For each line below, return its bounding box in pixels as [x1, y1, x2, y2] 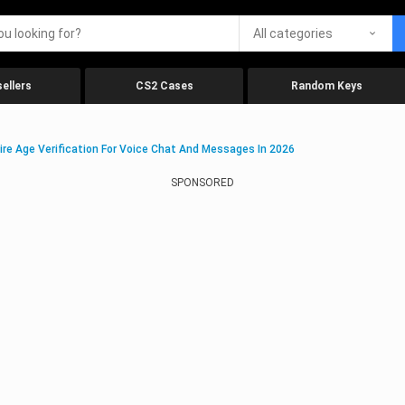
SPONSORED [171, 176, 234, 189]
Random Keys [291, 80, 363, 92]
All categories [253, 25, 333, 41]
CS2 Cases [135, 80, 193, 92]
